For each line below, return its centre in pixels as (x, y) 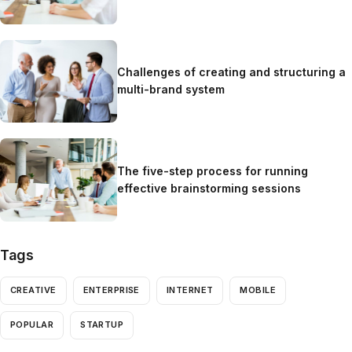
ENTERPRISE (111, 290)
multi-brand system (171, 90)
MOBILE (258, 290)
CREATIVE (33, 290)
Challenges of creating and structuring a (232, 72)
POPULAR (32, 325)
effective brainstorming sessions (209, 188)
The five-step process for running (213, 170)
